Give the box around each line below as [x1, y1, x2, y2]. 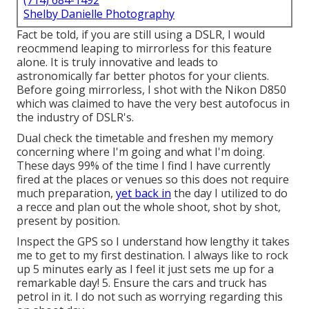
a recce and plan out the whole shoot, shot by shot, [17, 199, 281, 215]
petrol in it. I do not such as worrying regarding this [17, 289, 283, 305]
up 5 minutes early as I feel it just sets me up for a [17, 261, 274, 277]
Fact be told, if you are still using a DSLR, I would [17, 27, 265, 43]
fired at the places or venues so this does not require [17, 172, 289, 188]
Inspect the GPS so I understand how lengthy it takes [17, 234, 290, 250]
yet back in [116, 186, 171, 201]
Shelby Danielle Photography [23, 6, 175, 22]
